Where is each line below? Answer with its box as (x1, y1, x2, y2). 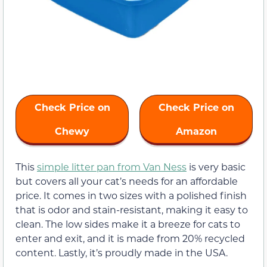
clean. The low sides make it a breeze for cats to (15, 217, 240, 230)
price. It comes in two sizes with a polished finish (15, 188, 247, 201)
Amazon (175, 124, 217, 137)
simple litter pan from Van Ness (37, 160, 187, 173)
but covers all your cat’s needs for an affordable (15, 174, 238, 187)
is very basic (187, 160, 246, 173)
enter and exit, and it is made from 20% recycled (15, 231, 245, 244)
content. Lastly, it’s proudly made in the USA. (15, 246, 228, 259)
